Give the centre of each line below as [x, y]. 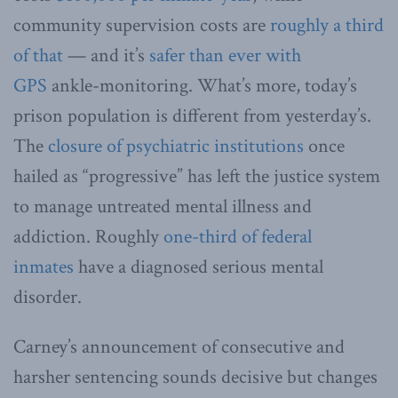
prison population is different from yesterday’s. [192, 115]
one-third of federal [238, 236]
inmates [44, 267]
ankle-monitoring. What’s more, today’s [202, 85]
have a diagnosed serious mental [199, 267]
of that [38, 55]
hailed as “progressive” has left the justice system [197, 176]
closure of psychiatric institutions [176, 146]
